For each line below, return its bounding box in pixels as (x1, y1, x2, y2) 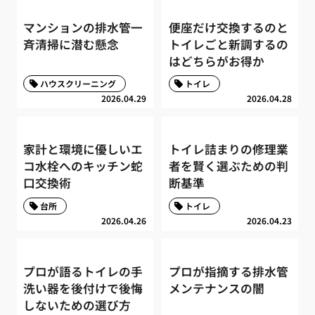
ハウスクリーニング (40, 77, 117, 90)
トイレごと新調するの (168, 35, 288, 53)
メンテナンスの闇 (168, 280, 264, 297)
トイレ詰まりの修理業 (168, 141, 288, 158)
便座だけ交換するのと (168, 18, 288, 36)
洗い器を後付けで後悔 (23, 280, 143, 297)
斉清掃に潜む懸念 (23, 35, 120, 53)
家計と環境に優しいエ (23, 141, 143, 158)
